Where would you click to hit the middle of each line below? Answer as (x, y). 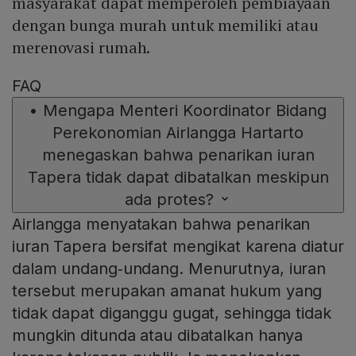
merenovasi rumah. (81, 48)
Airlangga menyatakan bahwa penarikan (161, 224)
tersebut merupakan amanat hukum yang (167, 291)
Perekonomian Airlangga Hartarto (178, 133)
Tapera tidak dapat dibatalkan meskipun (178, 178)
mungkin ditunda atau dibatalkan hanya (158, 336)
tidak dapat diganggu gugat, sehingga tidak (172, 313)
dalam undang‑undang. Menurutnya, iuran (169, 269)
